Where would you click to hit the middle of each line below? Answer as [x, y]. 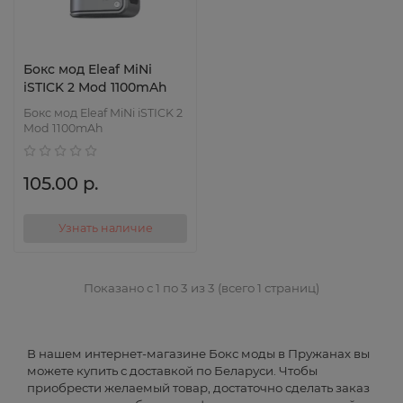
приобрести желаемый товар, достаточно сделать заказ [198, 387]
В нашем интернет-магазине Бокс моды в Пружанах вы [198, 353]
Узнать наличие [105, 228]
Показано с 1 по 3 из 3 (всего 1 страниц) [201, 287]
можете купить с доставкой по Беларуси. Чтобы [172, 370]
